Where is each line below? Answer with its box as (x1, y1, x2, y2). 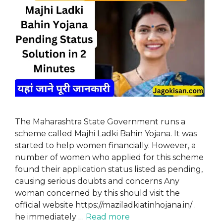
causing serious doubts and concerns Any (15, 176, 179, 186)
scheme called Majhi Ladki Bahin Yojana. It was (15, 129, 197, 139)
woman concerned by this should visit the (15, 188, 180, 198)
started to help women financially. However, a (15, 141, 196, 151)
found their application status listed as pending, (15, 165, 203, 174)
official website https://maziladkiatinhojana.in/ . (15, 200, 196, 210)
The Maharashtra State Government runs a (15, 117, 185, 127)
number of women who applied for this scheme (15, 153, 204, 163)
